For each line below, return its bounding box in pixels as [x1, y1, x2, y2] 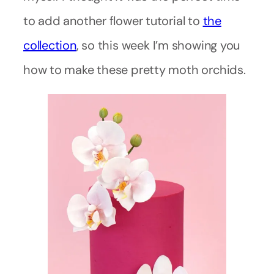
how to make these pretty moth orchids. [23, 62, 246, 78]
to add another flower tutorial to [23, 13, 203, 29]
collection [23, 37, 76, 54]
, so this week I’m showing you [76, 37, 240, 54]
